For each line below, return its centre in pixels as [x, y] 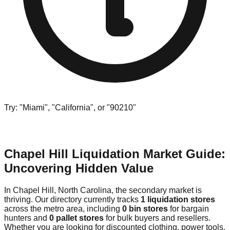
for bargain [188, 208]
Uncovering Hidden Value [79, 168]
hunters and [27, 218]
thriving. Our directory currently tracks [72, 199]
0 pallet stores [76, 218]
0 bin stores [145, 208]
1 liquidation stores [178, 199]
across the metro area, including [63, 208]
